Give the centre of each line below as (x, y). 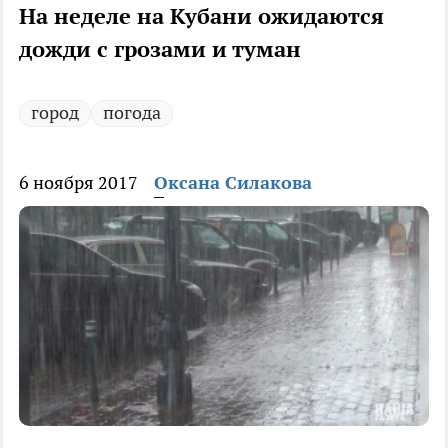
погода (132, 113)
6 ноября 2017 (78, 183)
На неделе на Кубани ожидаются (201, 16)
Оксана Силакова (233, 183)
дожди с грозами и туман (160, 49)
